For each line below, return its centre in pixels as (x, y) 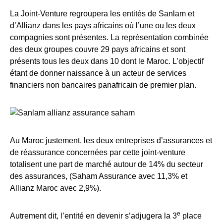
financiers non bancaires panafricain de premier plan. (103, 85)
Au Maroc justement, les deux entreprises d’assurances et (111, 140)
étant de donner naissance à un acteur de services (98, 73)
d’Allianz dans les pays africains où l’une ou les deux (103, 25)
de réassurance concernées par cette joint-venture (98, 152)
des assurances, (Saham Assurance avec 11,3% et (99, 176)
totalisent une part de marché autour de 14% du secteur (107, 164)
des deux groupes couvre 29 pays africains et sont (98, 49)
